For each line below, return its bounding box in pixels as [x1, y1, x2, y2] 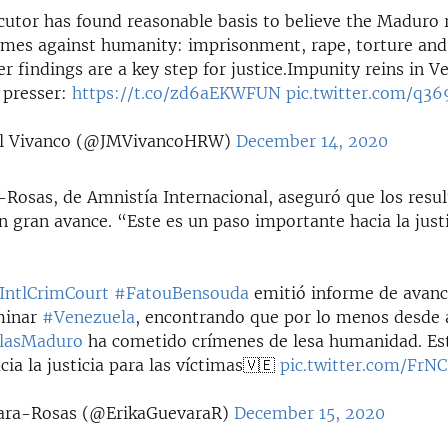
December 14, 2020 [236, 131, 389, 152]
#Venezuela [42, 307, 136, 328]
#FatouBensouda [114, 283, 250, 304]
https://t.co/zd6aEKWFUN [72, 83, 282, 104]
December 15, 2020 [234, 403, 386, 424]
